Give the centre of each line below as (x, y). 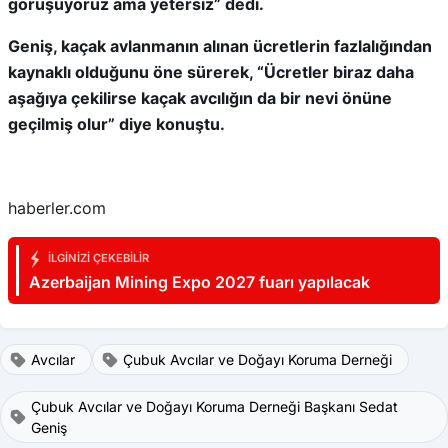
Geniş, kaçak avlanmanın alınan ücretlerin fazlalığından (220, 46)
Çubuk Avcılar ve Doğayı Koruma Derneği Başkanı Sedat (214, 406)
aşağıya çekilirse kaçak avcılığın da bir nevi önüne (200, 98)
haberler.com (57, 208)
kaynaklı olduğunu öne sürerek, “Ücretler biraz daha (211, 72)
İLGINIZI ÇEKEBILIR (97, 258)
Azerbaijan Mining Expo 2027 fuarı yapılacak (199, 282)
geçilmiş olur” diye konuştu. (116, 124)
